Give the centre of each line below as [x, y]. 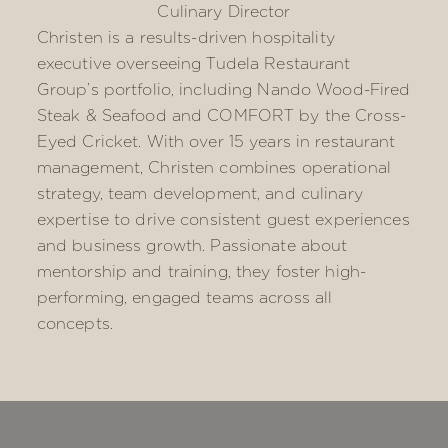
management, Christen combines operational [213, 167]
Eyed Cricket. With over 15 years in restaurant [216, 141]
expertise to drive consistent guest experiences [223, 219]
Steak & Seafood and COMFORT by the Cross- [221, 115]
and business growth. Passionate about [192, 245]
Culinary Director [224, 11]
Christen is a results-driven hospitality [185, 37]
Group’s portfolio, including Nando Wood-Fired [223, 89]
